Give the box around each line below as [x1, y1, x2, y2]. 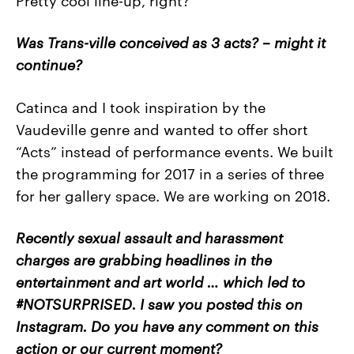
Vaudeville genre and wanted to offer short [16, 118, 308, 138]
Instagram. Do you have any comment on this [16, 314, 318, 335]
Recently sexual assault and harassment [16, 226, 283, 247]
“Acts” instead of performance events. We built [16, 140, 333, 160]
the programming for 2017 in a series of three [16, 162, 324, 183]
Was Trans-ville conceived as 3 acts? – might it [16, 32, 326, 52]
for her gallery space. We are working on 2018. [16, 184, 330, 205]
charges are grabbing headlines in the [16, 248, 272, 269]
